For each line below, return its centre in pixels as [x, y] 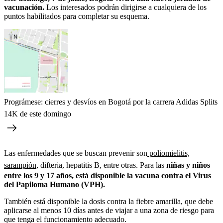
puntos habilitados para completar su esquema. [77, 16]
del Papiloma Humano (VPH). [55, 184]
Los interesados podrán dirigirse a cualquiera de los [126, 7]
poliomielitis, [168, 153]
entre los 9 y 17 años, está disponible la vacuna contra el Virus [108, 175]
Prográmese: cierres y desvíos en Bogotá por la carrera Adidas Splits [111, 102]
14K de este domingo [38, 113]
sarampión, [21, 165]
